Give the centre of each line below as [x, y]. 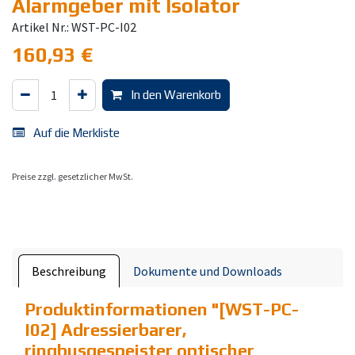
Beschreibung [69, 271]
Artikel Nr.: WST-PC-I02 [74, 27]
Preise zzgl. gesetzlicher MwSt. [73, 176]
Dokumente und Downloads [208, 271]
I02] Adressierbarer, [106, 330]
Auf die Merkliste [76, 133]
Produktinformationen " [122, 309]
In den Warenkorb [175, 95]
